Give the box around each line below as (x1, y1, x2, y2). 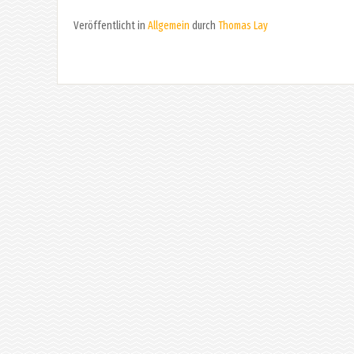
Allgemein (148, 18, 190, 32)
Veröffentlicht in (73, 18, 148, 32)
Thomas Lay (218, 18, 268, 32)
